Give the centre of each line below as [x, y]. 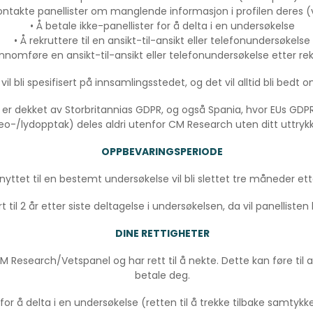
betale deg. [162, 276]
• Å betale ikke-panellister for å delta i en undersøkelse [162, 26]
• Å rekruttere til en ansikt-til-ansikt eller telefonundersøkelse [162, 41]
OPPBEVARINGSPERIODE [162, 152]
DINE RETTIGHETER [162, 234]
